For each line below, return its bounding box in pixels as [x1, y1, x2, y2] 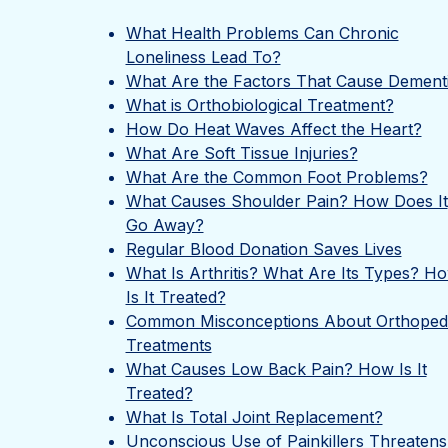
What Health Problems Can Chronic [125, 23, 399, 43]
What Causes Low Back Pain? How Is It [125, 359, 427, 379]
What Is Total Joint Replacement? [125, 407, 383, 427]
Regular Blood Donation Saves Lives [125, 239, 402, 259]
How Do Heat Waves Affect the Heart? [125, 119, 422, 139]
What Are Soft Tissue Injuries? [125, 143, 358, 163]
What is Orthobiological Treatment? [125, 95, 394, 115]
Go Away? [125, 215, 204, 235]
